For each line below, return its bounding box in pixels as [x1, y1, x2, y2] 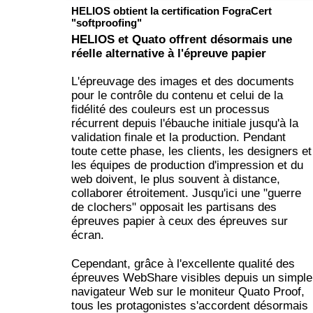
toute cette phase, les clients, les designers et [71, 145, 312, 159]
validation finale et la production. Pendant [71, 131, 286, 145]
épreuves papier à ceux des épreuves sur [71, 214, 288, 228]
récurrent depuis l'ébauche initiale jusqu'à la [71, 117, 298, 131]
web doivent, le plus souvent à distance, [71, 173, 280, 187]
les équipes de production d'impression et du [71, 159, 303, 173]
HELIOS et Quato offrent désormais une [71, 33, 292, 46]
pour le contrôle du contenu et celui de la [71, 89, 283, 103]
